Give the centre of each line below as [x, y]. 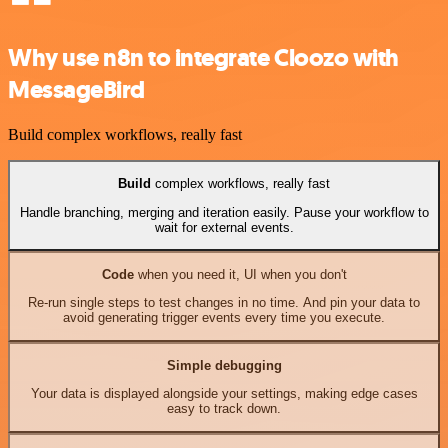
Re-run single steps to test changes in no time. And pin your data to [224, 303]
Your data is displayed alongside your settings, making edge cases [224, 394]
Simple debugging [224, 366]
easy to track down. [224, 409]
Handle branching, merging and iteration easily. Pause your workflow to [224, 212]
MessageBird [76, 89]
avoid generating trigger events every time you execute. [224, 318]
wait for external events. [224, 227]
